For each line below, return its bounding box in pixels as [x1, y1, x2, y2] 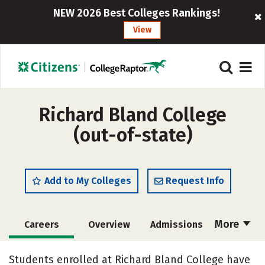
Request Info [166, 175, 224, 186]
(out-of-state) [73, 124, 192, 146]
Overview [88, 219, 130, 230]
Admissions [150, 219, 203, 230]
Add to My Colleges [44, 175, 131, 186]
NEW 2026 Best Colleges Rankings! [53, 7, 220, 20]
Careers [24, 219, 59, 230]
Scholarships [144, 246, 203, 257]
